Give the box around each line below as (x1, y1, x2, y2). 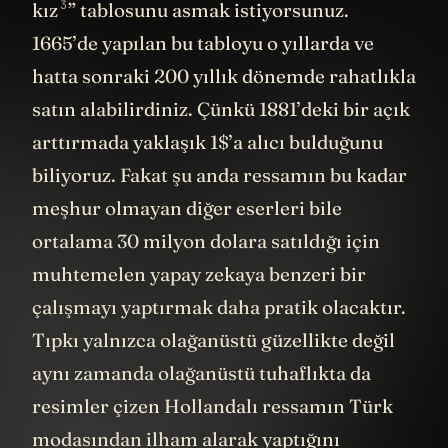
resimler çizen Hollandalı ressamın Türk (32, 393, 393, 418)
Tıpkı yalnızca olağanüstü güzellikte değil (32, 327, 395, 352)
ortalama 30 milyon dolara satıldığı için (32, 228, 380, 253)
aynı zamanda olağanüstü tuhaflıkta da (32, 360, 371, 385)
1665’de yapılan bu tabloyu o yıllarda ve (32, 30, 374, 55)
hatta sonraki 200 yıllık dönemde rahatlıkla (32, 63, 416, 88)
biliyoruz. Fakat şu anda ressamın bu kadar (32, 162, 407, 187)
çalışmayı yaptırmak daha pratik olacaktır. (32, 294, 406, 319)
